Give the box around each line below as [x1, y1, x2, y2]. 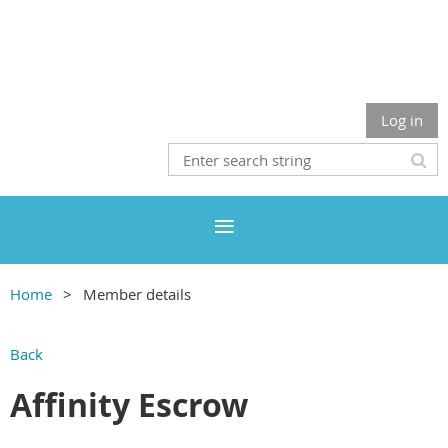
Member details [83, 284, 191, 304]
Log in [381, 110, 423, 130]
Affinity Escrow [10, 383, 248, 428]
